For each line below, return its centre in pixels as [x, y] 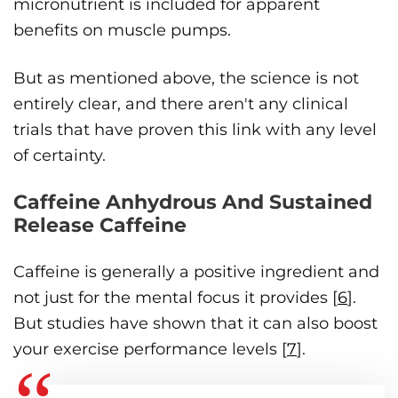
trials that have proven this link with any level [195, 130]
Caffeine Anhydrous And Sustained [193, 203]
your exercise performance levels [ [150, 350]
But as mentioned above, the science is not [186, 79]
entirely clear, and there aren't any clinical [181, 104]
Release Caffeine [100, 226]
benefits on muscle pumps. [122, 31]
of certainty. [60, 156]
